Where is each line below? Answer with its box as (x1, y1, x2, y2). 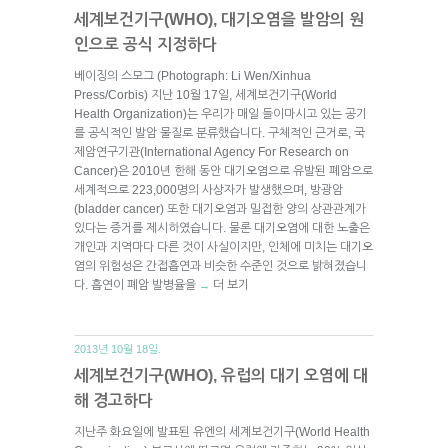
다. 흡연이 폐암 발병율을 (74, 277, 199, 292)
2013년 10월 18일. (74, 342, 161, 355)
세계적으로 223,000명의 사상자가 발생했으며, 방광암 (74, 182, 343, 197)
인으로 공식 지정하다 (74, 35, 217, 53)
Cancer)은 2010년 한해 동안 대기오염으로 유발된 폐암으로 (74, 163, 373, 178)
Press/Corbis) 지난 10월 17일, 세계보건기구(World (74, 87, 337, 102)
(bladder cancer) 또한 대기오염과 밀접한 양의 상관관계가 (74, 201, 366, 216)
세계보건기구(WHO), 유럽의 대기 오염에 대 (74, 366, 368, 384)
